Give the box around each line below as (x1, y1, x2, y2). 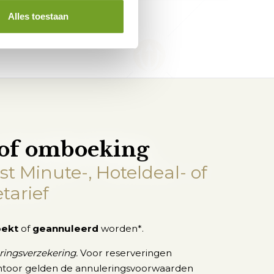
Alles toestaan (7, 11, 68, 22)
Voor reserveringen (80, 246, 172, 259)
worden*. (98, 222, 144, 234)
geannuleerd (29, 222, 98, 234)
